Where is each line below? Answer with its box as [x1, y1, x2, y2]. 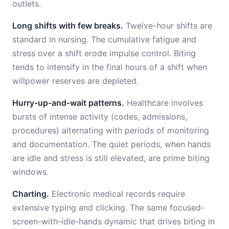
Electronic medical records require [49, 189, 185, 199]
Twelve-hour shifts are [123, 20, 212, 31]
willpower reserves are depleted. [12, 76, 139, 86]
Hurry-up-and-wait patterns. [12, 98, 124, 108]
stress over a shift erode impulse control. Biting [12, 48, 196, 58]
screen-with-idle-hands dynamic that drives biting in [12, 216, 215, 226]
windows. [12, 167, 49, 177]
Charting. [12, 189, 49, 199]
